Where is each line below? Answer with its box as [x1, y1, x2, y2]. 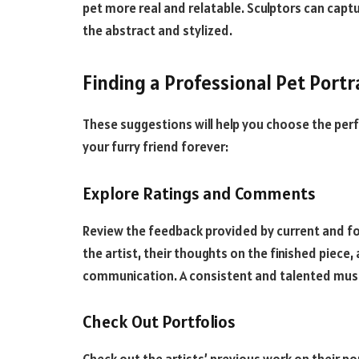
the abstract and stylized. [83, 21, 235, 39]
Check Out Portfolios [83, 311, 236, 333]
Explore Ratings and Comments [83, 182, 316, 204]
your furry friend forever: [83, 137, 231, 155]
